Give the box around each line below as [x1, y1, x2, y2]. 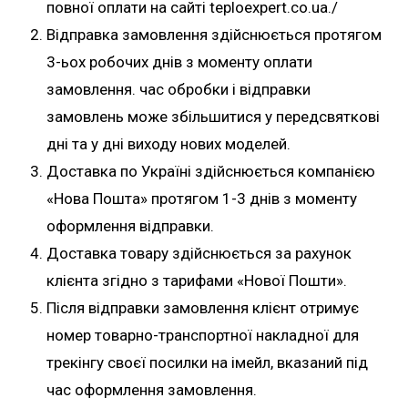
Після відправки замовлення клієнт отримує [46, 299, 359, 317]
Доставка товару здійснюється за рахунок [46, 244, 352, 262]
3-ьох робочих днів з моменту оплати [46, 53, 312, 71]
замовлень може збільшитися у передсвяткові [46, 107, 380, 126]
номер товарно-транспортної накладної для [46, 326, 359, 344]
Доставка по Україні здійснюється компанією [46, 162, 375, 180]
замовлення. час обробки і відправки [46, 80, 311, 98]
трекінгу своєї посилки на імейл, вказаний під [46, 353, 368, 372]
